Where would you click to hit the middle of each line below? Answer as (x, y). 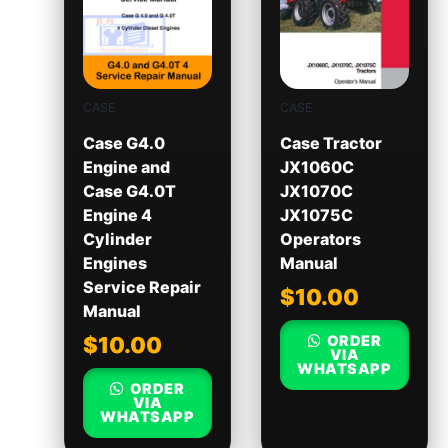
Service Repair (141, 287)
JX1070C (316, 191)
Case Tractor (330, 143)
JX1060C (316, 167)
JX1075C (316, 215)
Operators (320, 239)
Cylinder (117, 239)
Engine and (126, 167)
